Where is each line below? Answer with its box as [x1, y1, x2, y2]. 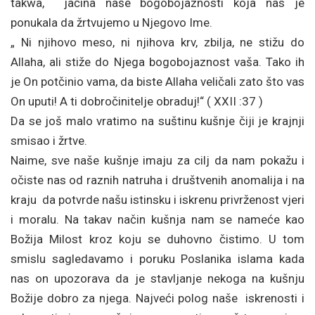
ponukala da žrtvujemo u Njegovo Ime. [11, 15, 212, 30]
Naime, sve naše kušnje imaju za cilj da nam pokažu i [11, 153, 304, 167]
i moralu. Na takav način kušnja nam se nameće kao [11, 212, 304, 226]
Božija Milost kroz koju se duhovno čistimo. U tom [11, 232, 304, 246]
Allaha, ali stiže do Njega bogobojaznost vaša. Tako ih [11, 55, 304, 69]
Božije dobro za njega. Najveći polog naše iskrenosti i [11, 291, 304, 305]
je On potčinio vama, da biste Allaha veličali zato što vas [11, 75, 304, 89]
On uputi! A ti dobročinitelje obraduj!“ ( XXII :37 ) [11, 94, 263, 108]
